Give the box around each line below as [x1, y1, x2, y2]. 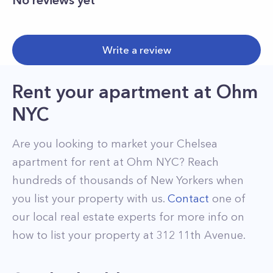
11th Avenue [178, 229, 243, 242]
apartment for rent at [12, 155, 127, 169]
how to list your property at [12, 229, 157, 242]
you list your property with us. [12, 192, 168, 205]
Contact [168, 192, 209, 205]
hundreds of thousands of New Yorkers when [12, 174, 244, 187]
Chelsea [177, 137, 218, 151]
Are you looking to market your [12, 137, 177, 151]
